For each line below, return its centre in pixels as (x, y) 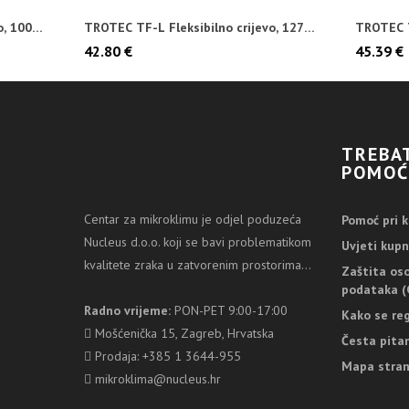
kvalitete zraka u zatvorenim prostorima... (198, 265)
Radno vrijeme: (127, 310)
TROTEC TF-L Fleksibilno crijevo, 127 (194, 27)
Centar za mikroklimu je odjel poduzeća (193, 219)
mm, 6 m (109, 41)
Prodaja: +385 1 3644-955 (166, 356)
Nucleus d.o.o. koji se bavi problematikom (198, 242)
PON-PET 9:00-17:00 (229, 310)
